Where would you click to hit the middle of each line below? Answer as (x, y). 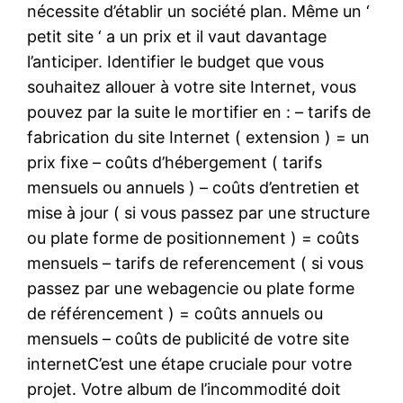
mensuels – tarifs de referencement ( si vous (196, 263)
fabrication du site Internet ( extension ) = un (199, 137)
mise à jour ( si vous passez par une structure (199, 212)
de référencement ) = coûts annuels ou (175, 313)
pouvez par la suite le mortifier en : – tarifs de (199, 112)
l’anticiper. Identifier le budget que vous (176, 61)
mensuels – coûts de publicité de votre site (188, 338)
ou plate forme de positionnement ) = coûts (193, 237)
